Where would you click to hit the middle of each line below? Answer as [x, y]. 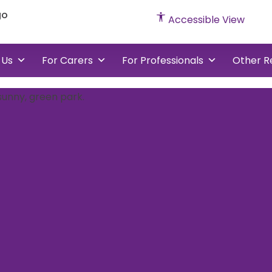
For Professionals [163, 60]
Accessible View [205, 20]
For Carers [67, 60]
